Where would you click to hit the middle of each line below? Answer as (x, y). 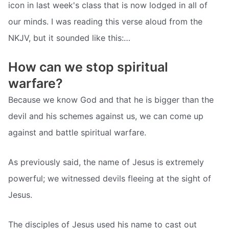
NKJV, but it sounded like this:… (69, 38)
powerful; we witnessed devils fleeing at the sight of (110, 179)
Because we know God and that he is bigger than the (111, 100)
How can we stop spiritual (88, 67)
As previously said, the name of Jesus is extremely (106, 162)
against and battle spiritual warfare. (77, 133)
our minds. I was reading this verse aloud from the (105, 21)
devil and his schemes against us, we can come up (106, 116)
